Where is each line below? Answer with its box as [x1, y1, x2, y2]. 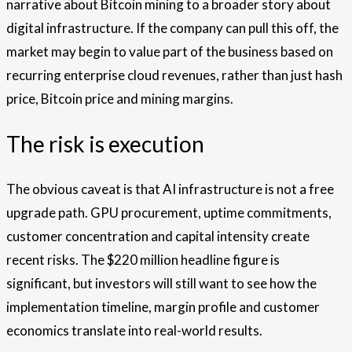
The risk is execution [6, 130, 204, 158]
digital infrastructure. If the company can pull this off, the [6, 19, 339, 36]
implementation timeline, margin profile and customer [6, 299, 320, 316]
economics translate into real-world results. [6, 322, 262, 339]
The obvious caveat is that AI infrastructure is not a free [6, 181, 334, 198]
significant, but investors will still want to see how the [6, 275, 317, 292]
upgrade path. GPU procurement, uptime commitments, [6, 204, 332, 222]
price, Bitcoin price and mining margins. [6, 90, 233, 107]
